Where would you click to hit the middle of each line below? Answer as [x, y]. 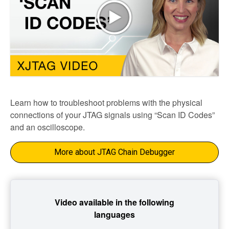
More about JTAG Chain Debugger [114, 152]
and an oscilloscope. [48, 127]
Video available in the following [114, 202]
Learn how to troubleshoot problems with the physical [106, 102]
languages [114, 214]
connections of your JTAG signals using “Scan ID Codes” [112, 114]
